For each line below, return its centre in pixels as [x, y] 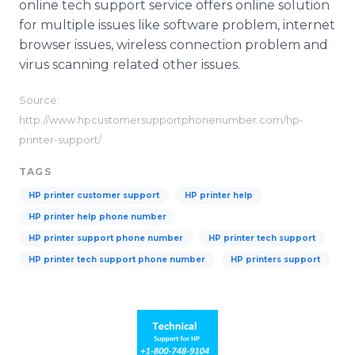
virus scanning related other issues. [130, 65]
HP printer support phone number [106, 238]
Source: [39, 100]
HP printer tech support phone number [117, 260]
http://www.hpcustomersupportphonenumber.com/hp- [161, 120]
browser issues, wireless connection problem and [174, 45]
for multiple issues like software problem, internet [177, 25]
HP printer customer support [94, 195]
